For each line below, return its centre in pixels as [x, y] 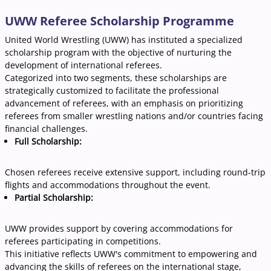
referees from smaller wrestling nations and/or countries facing [134, 116]
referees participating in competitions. [83, 241]
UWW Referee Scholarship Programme [119, 21]
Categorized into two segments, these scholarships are [116, 78]
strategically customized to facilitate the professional [112, 91]
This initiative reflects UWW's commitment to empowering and [131, 254]
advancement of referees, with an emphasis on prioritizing [124, 103]
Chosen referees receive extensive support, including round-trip [135, 172]
